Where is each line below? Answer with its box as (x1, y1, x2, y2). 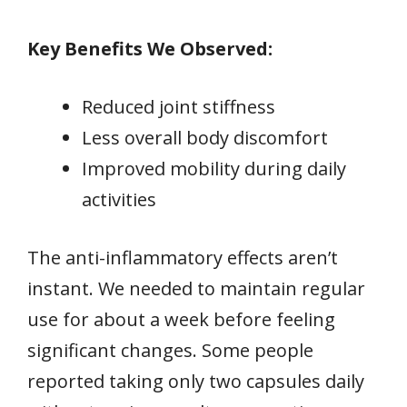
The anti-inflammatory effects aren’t (27, 244, 338, 270)
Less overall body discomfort (82, 124, 328, 150)
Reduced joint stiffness (82, 94, 275, 119)
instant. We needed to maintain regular (27, 275, 365, 301)
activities (82, 186, 156, 212)
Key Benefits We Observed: (27, 35, 273, 61)
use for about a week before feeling (27, 306, 335, 332)
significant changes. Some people (27, 337, 313, 362)
